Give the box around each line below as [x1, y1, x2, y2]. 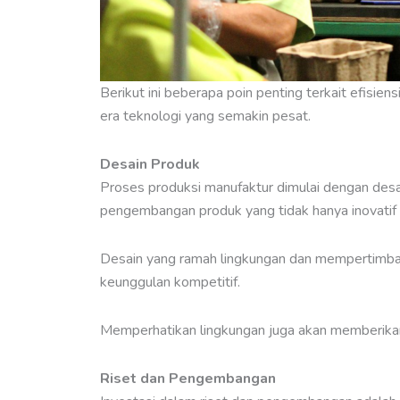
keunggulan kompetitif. [100, 272, 244, 293]
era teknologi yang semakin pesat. [100, 106, 311, 127]
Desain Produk [100, 154, 200, 175]
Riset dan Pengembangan [100, 369, 276, 389]
